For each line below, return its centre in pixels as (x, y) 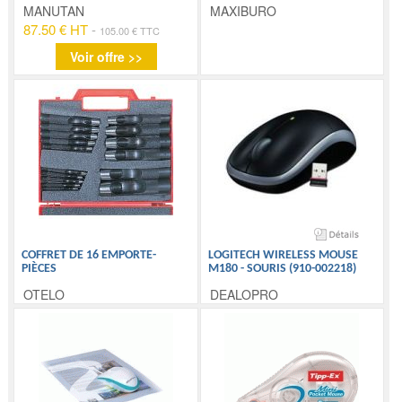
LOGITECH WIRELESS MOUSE (283, 255)
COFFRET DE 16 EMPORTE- (89, 255)
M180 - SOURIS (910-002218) (282, 269)
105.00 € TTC (130, 31)
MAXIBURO (243, 11)
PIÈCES (39, 269)
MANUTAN (54, 11)
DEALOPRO (244, 294)
